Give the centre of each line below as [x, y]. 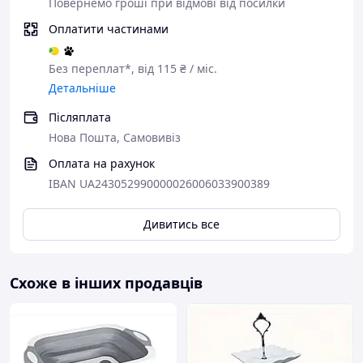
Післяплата [80, 117]
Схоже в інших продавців [106, 283]
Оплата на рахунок [102, 163]
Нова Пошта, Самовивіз [115, 137]
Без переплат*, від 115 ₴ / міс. [133, 68]
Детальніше [82, 88]
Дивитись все [181, 224]
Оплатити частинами [109, 29]
